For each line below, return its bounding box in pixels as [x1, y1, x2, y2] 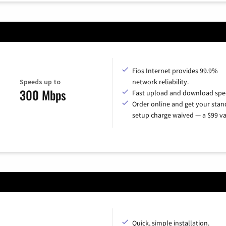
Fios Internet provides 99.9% [132, 66, 218, 76]
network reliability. [132, 77, 189, 87]
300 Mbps [19, 85, 66, 104]
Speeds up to [19, 77, 61, 86]
